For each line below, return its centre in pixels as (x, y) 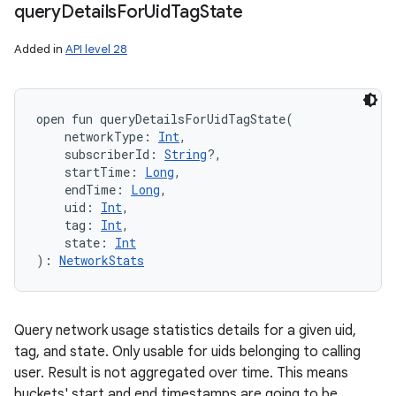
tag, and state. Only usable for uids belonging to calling (187, 352)
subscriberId (107, 154)
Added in (40, 49)
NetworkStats (102, 260)
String (186, 154)
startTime (97, 172)
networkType (104, 137)
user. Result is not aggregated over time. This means (181, 373)
